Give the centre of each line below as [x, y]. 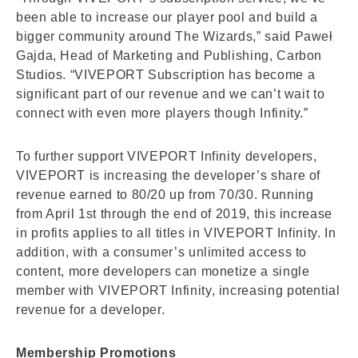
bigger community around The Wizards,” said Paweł [175, 36]
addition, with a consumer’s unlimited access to [162, 252]
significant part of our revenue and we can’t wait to [171, 93]
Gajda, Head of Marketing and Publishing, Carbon [169, 55]
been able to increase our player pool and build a [167, 17]
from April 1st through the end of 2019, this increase [174, 213]
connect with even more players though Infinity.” [162, 113]
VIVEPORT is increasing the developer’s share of [169, 175]
